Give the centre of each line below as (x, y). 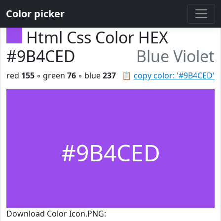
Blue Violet (175, 56)
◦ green (51, 75)
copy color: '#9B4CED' (174, 75)
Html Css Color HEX (97, 37)
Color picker (35, 14)
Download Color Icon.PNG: (56, 214)
